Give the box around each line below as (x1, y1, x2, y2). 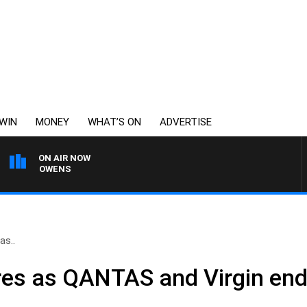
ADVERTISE (160, 116, 212, 128)
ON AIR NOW (38, 153, 90, 163)
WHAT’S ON (88, 116, 141, 128)
